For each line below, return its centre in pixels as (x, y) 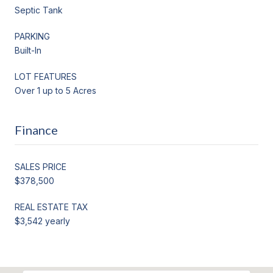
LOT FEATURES (46, 76)
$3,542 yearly (42, 221)
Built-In (28, 50)
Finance (36, 129)
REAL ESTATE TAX (51, 207)
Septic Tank (39, 10)
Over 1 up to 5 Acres (55, 90)
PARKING (32, 36)
